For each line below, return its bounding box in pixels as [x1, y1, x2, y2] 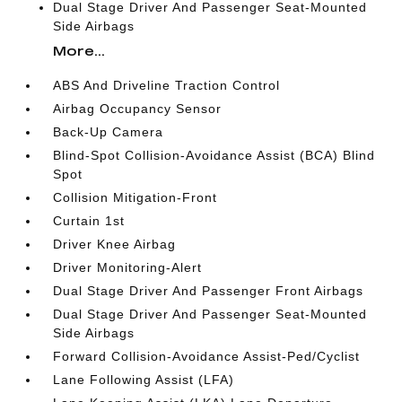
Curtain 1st [53, 214, 126, 228]
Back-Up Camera [53, 125, 164, 139]
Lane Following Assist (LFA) [53, 372, 235, 387]
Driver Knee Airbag [53, 237, 177, 251]
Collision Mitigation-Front [53, 190, 218, 205]
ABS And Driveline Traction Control [53, 78, 281, 92]
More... [53, 43, 106, 58]
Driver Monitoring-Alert [53, 260, 203, 275]
